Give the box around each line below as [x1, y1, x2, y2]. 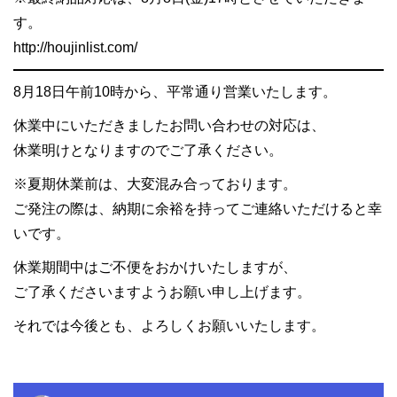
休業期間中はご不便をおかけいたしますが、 [13, 260, 297, 275]
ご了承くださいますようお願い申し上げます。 [13, 284, 311, 300]
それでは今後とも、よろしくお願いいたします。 [13, 318, 325, 333]
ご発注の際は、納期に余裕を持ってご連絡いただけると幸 [13, 201, 382, 216]
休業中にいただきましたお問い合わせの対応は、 [13, 118, 325, 133]
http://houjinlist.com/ [13, 40, 137, 55]
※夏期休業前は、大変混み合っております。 [13, 176, 297, 191]
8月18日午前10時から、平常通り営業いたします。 [13, 84, 337, 99]
